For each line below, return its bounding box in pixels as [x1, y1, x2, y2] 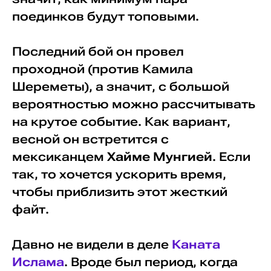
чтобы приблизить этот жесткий [11, 184, 227, 199]
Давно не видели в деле [11, 237, 172, 252]
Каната [171, 237, 220, 252]
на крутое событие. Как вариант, [11, 114, 230, 129]
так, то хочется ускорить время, [11, 167, 226, 181]
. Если [212, 149, 250, 164]
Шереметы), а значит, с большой [11, 79, 229, 94]
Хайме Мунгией [106, 149, 212, 164]
